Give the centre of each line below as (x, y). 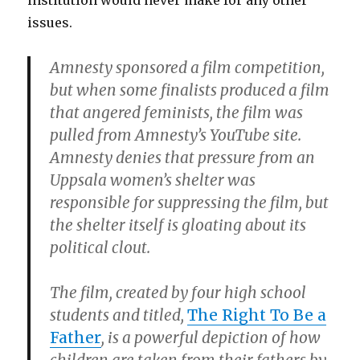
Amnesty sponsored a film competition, (188, 68)
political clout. (100, 248)
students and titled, (119, 315)
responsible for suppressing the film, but (190, 203)
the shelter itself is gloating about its (178, 225)
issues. (50, 23)
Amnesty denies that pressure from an (183, 158)
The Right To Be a (257, 315)
